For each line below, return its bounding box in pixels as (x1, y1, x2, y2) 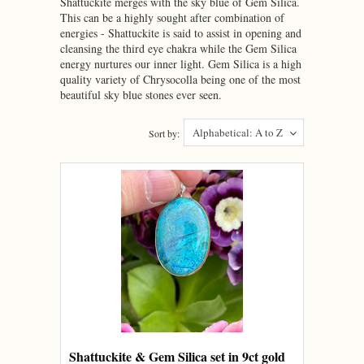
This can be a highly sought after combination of (60, 10, 284, 25)
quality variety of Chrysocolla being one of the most (60, 71, 301, 87)
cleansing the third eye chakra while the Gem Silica (60, 41, 297, 56)
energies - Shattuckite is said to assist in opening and (60, 25, 301, 41)
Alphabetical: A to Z (193, 125, 283, 140)
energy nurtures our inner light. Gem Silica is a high (60, 56, 301, 71)
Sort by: (149, 127, 180, 140)
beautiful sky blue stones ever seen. (60, 87, 222, 102)
